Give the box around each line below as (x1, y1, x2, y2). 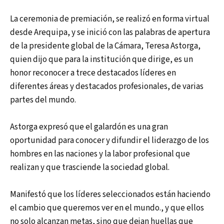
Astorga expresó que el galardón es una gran (10, 121, 168, 133)
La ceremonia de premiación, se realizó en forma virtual (10, 13, 209, 25)
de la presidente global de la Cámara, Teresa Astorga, (10, 40, 200, 52)
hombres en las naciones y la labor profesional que (10, 148, 190, 160)
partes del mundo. (10, 94, 76, 106)
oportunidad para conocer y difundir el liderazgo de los (10, 134, 209, 147)
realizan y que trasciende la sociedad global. (10, 161, 169, 174)
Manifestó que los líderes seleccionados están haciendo (10, 188, 210, 201)
